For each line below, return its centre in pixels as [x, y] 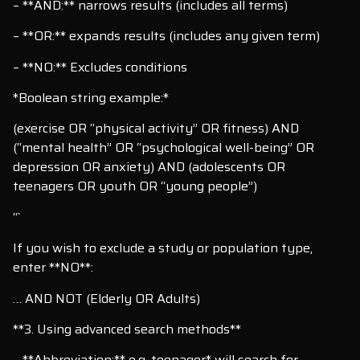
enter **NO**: [53, 268]
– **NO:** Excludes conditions [100, 67]
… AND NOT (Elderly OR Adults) [106, 298]
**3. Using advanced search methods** [127, 329]
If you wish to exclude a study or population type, [163, 248]
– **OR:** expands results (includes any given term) [166, 36]
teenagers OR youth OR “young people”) [135, 186]
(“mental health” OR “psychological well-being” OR [164, 148]
